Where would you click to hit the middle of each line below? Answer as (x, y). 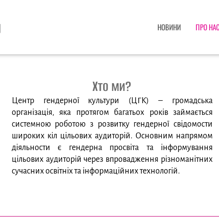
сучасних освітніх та (47, 171)
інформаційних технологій (130, 171)
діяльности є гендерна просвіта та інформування (112, 148)
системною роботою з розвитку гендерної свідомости (112, 124)
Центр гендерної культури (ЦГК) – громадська (112, 101)
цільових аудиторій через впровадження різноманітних (112, 160)
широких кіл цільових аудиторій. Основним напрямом (112, 136)
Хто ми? (112, 87)
